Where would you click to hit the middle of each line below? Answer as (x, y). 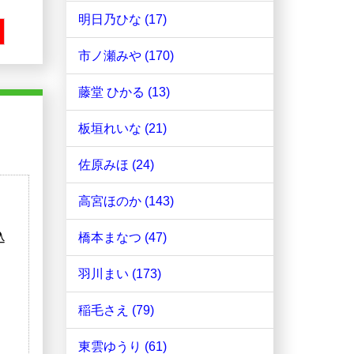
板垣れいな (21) (122, 129)
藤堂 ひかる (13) (124, 92)
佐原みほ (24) (116, 165)
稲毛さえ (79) (116, 311)
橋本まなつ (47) (122, 238)
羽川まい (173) (119, 274)
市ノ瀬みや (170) (126, 56)
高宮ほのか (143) (126, 201)
